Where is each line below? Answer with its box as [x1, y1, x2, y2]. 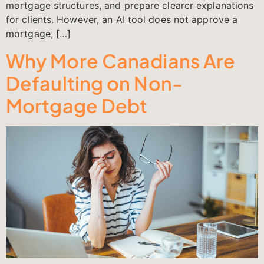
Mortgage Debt [6, 93, 148, 117]
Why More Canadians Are [6, 48, 236, 72]
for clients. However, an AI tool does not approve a [6, 14, 238, 26]
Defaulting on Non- [6, 71, 183, 95]
